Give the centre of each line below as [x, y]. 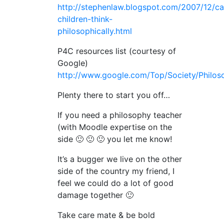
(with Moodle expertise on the [115, 127]
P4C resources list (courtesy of [117, 51]
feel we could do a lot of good [115, 183]
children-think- [85, 19]
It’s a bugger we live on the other [120, 159]
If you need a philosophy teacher [120, 115]
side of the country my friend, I [116, 171]
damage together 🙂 [95, 195]
